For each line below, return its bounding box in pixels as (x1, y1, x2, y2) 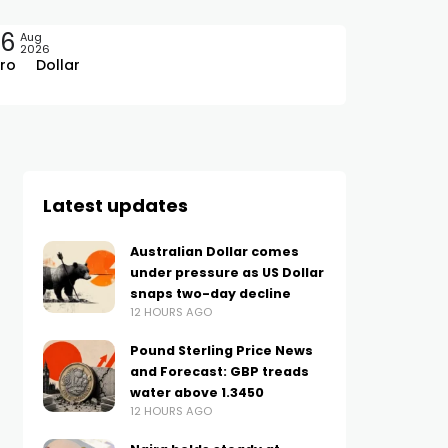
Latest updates (42, 193, 188, 218)
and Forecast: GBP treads (129, 363, 309, 380)
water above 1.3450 (129, 384, 264, 401)
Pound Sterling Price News (129, 342, 313, 359)
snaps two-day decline (129, 285, 291, 302)
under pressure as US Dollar (129, 264, 324, 281)
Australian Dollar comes (129, 243, 299, 260)
